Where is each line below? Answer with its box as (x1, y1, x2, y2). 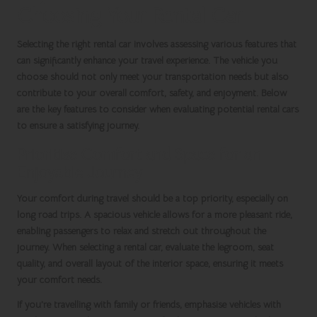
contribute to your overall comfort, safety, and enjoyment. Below (17, 87, 287, 100)
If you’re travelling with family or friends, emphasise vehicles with (17, 299, 281, 311)
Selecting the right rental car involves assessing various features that (17, 38, 296, 51)
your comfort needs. (17, 274, 102, 287)
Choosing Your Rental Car (17, 3, 243, 29)
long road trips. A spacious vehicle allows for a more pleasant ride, (17, 209, 292, 221)
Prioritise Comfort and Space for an (17, 144, 260, 165)
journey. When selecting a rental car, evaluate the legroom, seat (17, 241, 274, 254)
